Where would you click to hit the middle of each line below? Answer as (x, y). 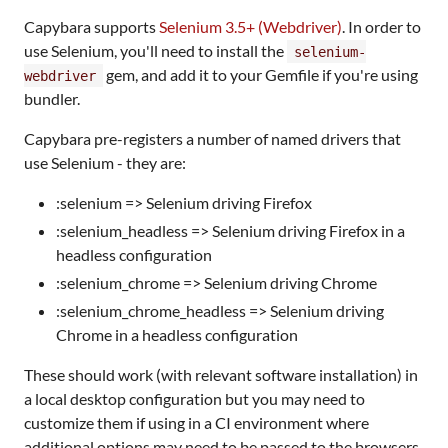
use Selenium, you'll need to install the (155, 50)
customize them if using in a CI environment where (196, 422)
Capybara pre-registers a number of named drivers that (212, 138)
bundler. (52, 98)
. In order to (381, 26)
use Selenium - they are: (105, 162)
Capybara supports (91, 26)
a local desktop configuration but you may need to (194, 398)
